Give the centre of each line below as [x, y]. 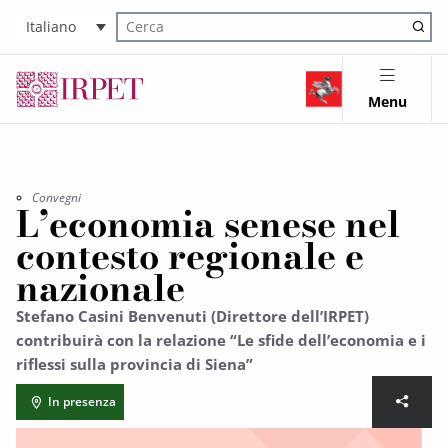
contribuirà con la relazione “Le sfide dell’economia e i [221, 340]
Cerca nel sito [155, 38]
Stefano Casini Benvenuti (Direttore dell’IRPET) [192, 316]
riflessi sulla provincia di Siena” [134, 364]
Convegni [56, 197]
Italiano [51, 27]
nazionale [100, 288]
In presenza [82, 401]
